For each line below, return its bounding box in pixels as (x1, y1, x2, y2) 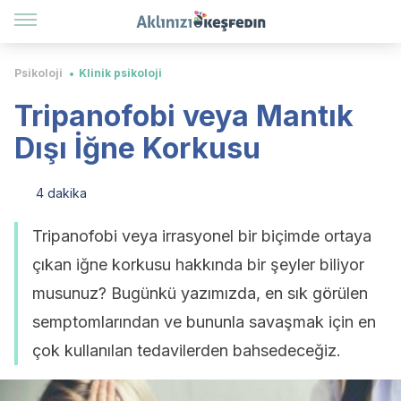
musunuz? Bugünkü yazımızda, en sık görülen (32, 284, 368, 303)
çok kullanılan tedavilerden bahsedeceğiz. (32, 341, 341, 360)
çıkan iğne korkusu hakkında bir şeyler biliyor (32, 255, 364, 274)
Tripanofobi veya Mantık (14, 98, 354, 133)
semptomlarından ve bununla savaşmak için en (32, 312, 376, 331)
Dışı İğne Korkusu (14, 131, 260, 166)
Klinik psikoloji (79, 66, 162, 80)
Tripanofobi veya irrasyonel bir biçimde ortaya (32, 226, 371, 245)
